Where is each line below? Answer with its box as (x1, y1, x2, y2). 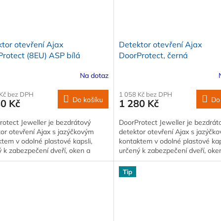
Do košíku (72, 95, 103, 105)
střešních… (118, 155, 152, 165)
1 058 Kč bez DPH (118, 90, 172, 99)
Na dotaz (79, 71, 109, 80)
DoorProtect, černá (118, 50, 188, 61)
